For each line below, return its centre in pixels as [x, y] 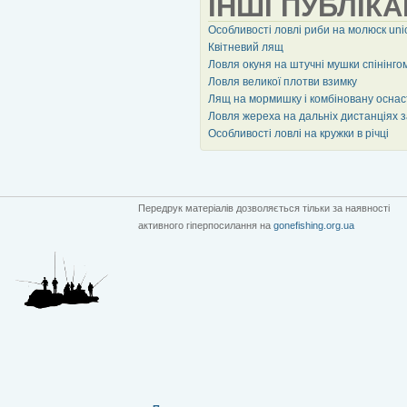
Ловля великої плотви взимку [283, 81]
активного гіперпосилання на [206, 225]
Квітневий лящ [246, 47]
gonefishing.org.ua [314, 225]
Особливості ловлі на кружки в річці [298, 133]
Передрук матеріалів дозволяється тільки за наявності [264, 208]
